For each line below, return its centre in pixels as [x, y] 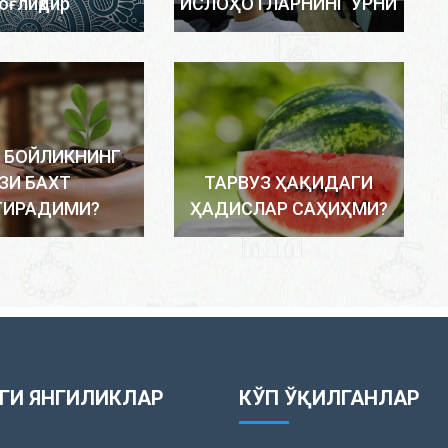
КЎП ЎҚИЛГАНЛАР [329, 398]
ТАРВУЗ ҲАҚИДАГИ [289, 183]
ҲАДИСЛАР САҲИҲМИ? [288, 209]
